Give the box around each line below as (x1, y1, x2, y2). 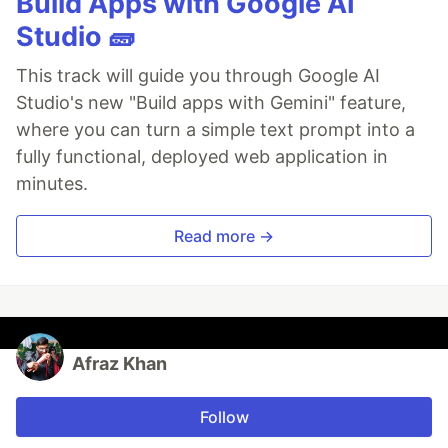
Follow (199, 407, 249, 428)
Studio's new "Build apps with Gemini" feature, (16, 92, 406, 114)
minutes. (16, 173, 88, 195)
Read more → (174, 226, 274, 247)
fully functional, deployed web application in (16, 146, 388, 168)
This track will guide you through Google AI (16, 65, 380, 87)
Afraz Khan (72, 353, 167, 375)
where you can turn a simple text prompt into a (16, 119, 415, 141)
